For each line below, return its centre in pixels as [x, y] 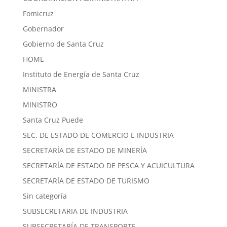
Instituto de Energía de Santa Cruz [81, 74]
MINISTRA [39, 89]
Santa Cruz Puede [53, 120]
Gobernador [43, 28]
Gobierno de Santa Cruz [63, 44]
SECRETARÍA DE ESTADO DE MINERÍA [85, 150]
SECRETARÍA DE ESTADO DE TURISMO [86, 180]
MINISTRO [40, 104]
